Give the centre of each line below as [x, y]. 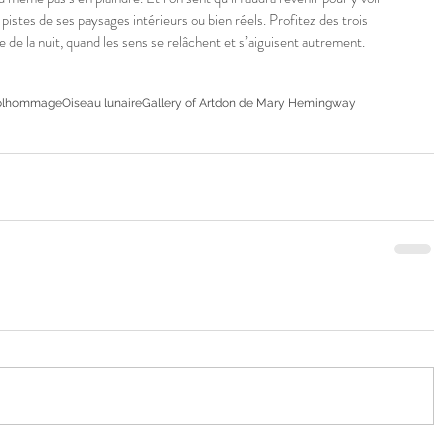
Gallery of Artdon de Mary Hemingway [249, 103]
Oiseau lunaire [102, 103]
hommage [33, 103]
